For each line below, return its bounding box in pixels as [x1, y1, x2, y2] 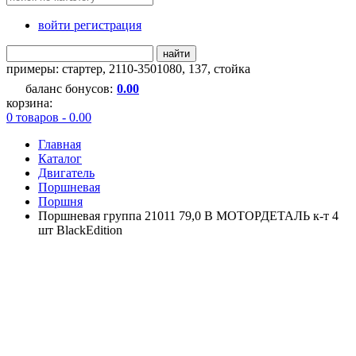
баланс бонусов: [25, 81, 113, 95]
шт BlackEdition [38, 222, 122, 237]
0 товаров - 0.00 [6, 110, 91, 124]
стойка [214, 61, 250, 75]
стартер [62, 61, 103, 75]
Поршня [38, 194, 83, 208]
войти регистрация [38, 17, 141, 32]
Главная [38, 137, 81, 151]
